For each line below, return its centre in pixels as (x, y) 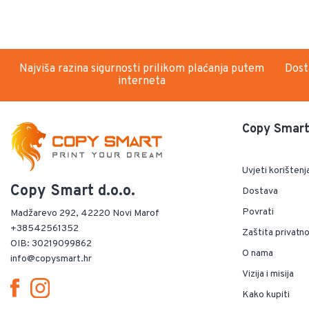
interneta (141, 82)
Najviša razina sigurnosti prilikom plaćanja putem (141, 69)
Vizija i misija (268, 275)
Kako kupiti (266, 295)
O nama (258, 254)
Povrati (258, 212)
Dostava (260, 192)
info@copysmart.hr (51, 259)
